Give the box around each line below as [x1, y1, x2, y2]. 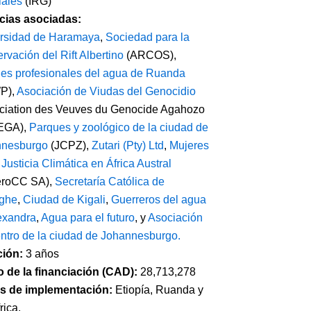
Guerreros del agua [110, 194, 206, 205]
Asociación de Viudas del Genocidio [16, 85, 196, 97]
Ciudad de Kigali [22, 194, 106, 205]
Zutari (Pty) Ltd [91, 140, 164, 151]
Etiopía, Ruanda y [115, 284, 203, 296]
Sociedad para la [105, 31, 190, 43]
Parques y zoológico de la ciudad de [28, 121, 208, 133]
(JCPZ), [47, 140, 92, 151]
